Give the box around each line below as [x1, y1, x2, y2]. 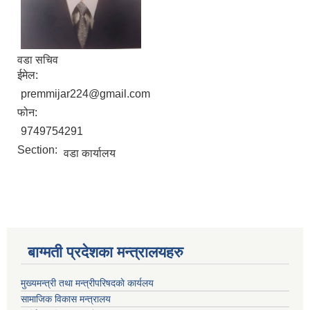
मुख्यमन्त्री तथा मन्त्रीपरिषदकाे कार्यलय [21, 277, 154, 289]
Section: [17, 144, 60, 156]
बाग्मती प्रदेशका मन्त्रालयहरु [28, 244, 183, 262]
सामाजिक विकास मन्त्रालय [21, 293, 111, 305]
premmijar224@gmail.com [21, 88, 150, 100]
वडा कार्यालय [64, 147, 116, 160]
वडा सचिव [17, 54, 58, 66]
